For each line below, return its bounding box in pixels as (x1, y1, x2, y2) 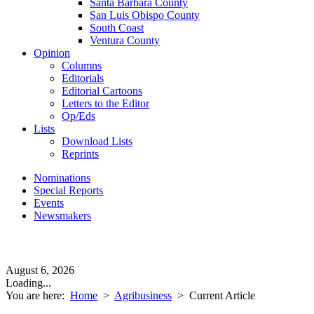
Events (34, 197, 64, 209)
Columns (62, 60, 102, 71)
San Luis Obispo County (90, 9, 200, 21)
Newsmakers (34, 210, 91, 221)
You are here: (6, 289, 70, 301)
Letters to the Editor (62, 97, 149, 109)
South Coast (90, 22, 144, 34)
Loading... (6, 277, 51, 289)
